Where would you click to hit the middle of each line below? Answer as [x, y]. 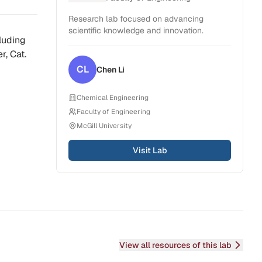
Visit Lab [150, 150]
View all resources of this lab [175, 245]
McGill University [104, 126]
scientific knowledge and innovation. [136, 30]
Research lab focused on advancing [136, 19]
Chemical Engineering [113, 98]
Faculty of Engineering [113, 112]
